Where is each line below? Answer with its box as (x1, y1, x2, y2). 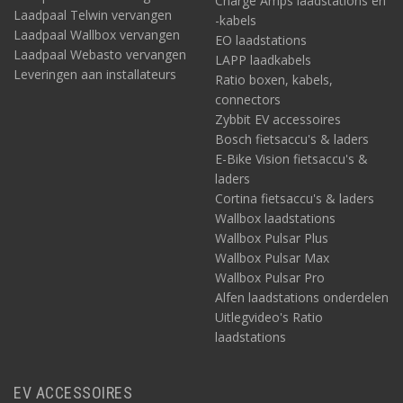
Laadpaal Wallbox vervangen (13, 26, 180, 43)
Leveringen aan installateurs (13, 66, 176, 83)
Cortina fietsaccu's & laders (215, 190, 374, 207)
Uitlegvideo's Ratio (215, 309, 323, 326)
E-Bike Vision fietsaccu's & (215, 150, 368, 167)
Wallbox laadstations (215, 210, 336, 227)
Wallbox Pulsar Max (215, 249, 329, 266)
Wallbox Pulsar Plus (215, 229, 328, 246)
